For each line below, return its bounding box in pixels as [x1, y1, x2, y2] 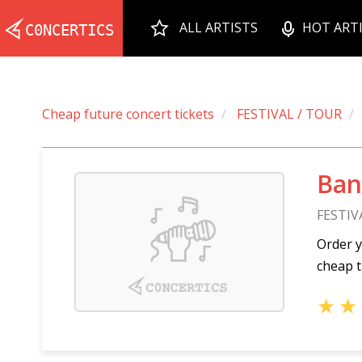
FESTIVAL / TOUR [237, 105, 342, 123]
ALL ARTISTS [179, 19, 258, 36]
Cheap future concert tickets [42, 105, 214, 123]
